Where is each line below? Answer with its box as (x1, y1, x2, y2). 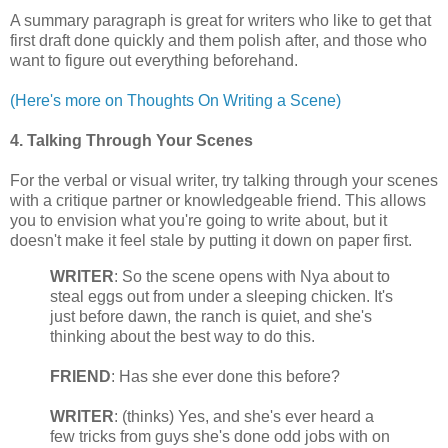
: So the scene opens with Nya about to (114, 268, 390, 286)
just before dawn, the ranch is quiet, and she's (50, 308, 372, 326)
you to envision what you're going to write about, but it (10, 212, 387, 230)
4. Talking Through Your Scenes (10, 132, 253, 150)
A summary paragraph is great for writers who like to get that (10, 12, 431, 30)
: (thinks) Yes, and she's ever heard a (114, 408, 374, 426)
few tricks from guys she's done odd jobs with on (50, 428, 390, 446)
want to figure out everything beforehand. (10, 52, 302, 70)
